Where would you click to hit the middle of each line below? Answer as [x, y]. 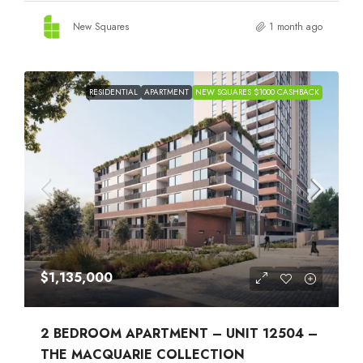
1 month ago [296, 27]
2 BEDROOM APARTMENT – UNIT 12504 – [179, 334]
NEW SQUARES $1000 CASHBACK [257, 92]
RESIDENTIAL [113, 92]
